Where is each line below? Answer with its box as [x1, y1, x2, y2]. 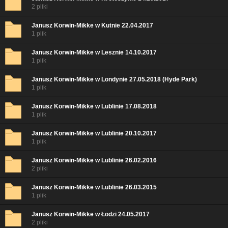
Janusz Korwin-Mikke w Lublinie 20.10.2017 [32, 130, 157, 137]
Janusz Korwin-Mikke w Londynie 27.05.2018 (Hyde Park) [32, 76, 197, 83]
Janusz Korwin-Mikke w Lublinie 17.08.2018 [32, 103, 157, 110]
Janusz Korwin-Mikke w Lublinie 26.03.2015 [32, 184, 157, 191]
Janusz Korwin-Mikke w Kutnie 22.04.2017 [32, 22, 153, 29]
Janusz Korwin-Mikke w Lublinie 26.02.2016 [32, 157, 157, 164]
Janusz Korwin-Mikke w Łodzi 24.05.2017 [32, 211, 150, 218]
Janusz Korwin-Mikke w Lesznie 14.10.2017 [32, 49, 157, 56]
